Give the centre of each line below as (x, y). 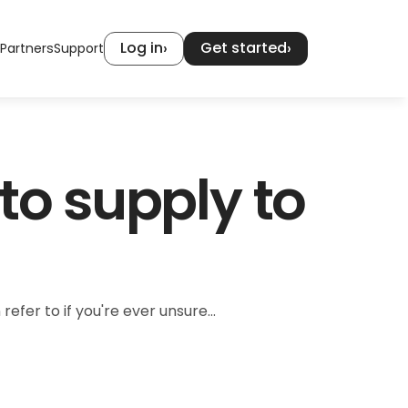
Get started (244, 48)
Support (79, 48)
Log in (142, 48)
